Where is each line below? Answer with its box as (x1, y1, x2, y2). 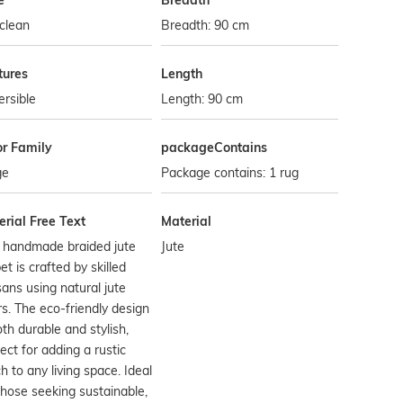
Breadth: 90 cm (161, 17, 250, 33)
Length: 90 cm (161, 91, 244, 107)
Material (161, 213, 212, 229)
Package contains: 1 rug (161, 165, 300, 181)
